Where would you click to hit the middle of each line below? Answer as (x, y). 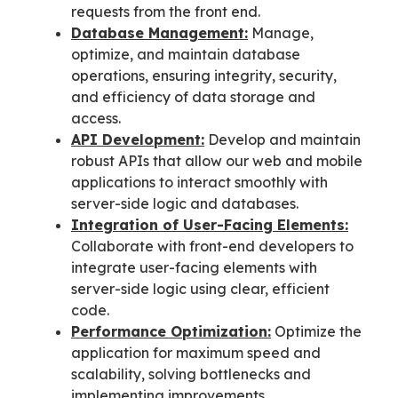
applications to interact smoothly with (199, 182)
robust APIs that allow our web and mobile (217, 160)
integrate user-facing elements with (194, 267)
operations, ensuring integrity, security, (204, 75)
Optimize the (318, 331)
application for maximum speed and (196, 352)
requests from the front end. (166, 11)
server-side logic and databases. (185, 203)
